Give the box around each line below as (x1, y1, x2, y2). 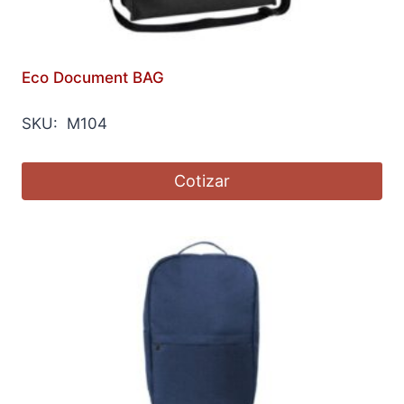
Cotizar (174, 170, 230, 190)
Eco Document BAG (22, 68, 164, 87)
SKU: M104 (22, 114, 107, 133)
